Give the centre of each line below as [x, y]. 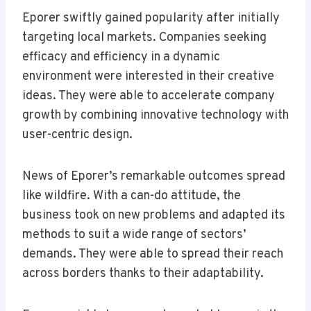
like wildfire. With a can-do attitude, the [132, 196]
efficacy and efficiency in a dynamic [121, 58]
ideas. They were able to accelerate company [149, 96]
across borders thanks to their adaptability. [143, 274]
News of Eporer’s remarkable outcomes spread [154, 177]
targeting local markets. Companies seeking [144, 38]
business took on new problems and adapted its [154, 216]
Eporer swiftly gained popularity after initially [151, 19]
